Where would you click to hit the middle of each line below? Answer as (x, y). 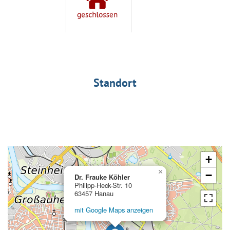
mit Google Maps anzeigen (114, 209)
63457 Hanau (94, 193)
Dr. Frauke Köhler (102, 177)
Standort (115, 82)
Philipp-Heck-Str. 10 (103, 185)
